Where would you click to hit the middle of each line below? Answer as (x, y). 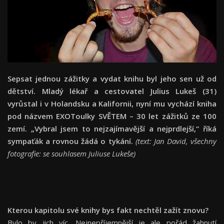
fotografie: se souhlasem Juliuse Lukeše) (71, 154)
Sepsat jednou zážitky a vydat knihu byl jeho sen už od (112, 79)
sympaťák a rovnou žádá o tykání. (71, 141)
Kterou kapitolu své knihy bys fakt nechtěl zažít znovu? (108, 210)
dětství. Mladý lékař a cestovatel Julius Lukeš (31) (112, 91)
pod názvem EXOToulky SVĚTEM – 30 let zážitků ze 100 (112, 116)
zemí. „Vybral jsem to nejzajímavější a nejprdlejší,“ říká (112, 129)
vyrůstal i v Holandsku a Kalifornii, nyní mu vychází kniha (112, 104)
